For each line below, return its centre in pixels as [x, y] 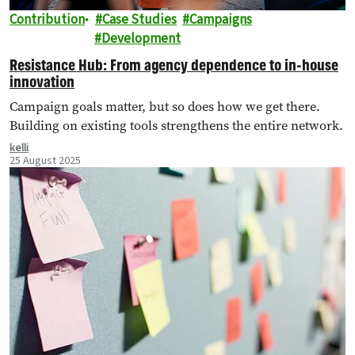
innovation [42, 81]
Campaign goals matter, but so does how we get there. [165, 106]
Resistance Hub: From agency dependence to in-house [174, 64]
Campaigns [221, 19]
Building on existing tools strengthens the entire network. [176, 125]
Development [141, 38]
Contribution [47, 19]
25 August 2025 [45, 160]
